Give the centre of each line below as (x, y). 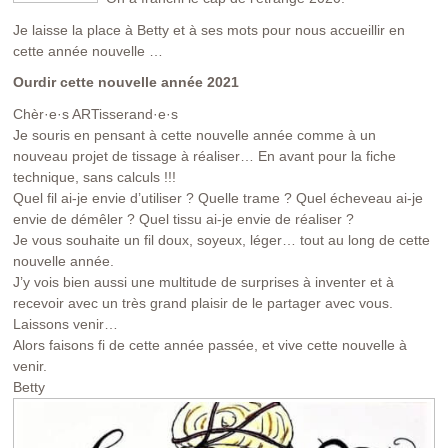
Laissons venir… (66, 323)
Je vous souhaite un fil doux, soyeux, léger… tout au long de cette (222, 239)
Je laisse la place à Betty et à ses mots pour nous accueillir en (209, 29)
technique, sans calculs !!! (95, 176)
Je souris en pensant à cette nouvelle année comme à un (195, 134)
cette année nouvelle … (88, 50)
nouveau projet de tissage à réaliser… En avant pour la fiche (205, 155)
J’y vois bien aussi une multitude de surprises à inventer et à (204, 281)
